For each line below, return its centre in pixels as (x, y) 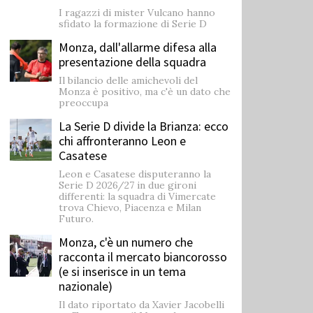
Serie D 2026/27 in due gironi (128, 185)
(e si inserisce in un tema (122, 271)
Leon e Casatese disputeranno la (135, 174)
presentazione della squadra (132, 61)
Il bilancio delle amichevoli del (128, 80)
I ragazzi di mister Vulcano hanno (137, 12)
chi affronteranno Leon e (122, 140)
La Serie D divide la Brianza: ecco (144, 126)
